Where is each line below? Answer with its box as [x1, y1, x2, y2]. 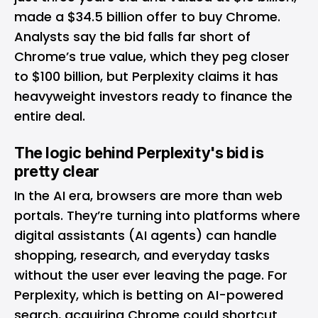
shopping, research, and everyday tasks [14, 246, 270, 264]
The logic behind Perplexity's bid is [14, 143, 264, 162]
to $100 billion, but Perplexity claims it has [14, 67, 278, 85]
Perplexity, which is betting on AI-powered [14, 285, 283, 304]
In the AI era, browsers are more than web [14, 186, 283, 204]
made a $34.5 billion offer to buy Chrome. [14, 7, 280, 26]
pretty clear [14, 161, 99, 180]
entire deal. [14, 106, 85, 125]
